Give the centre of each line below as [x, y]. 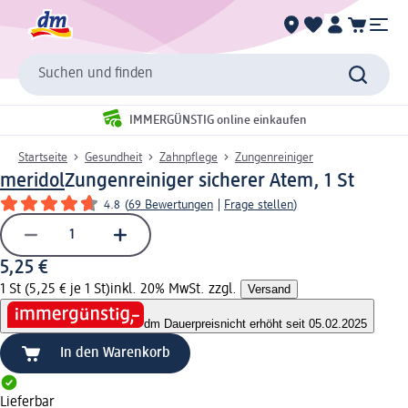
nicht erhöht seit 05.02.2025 [294, 324]
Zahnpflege [189, 157]
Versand [269, 289]
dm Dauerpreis [182, 324]
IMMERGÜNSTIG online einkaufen [218, 121]
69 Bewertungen [171, 204]
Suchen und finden [96, 74]
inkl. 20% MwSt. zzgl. [175, 289]
